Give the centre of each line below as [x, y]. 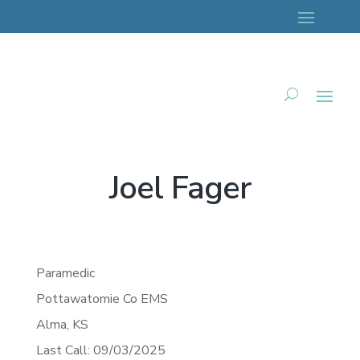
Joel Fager [180, 188]
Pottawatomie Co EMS [102, 299]
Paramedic [65, 273]
